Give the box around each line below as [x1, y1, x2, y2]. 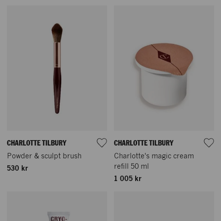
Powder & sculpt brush [7, 153, 81, 160]
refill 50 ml [114, 163, 149, 171]
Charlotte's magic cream [114, 153, 194, 160]
